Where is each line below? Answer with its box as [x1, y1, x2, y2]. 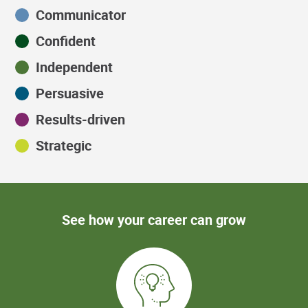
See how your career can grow [62, 210, 246, 229]
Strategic [36, 135, 92, 155]
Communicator [36, 5, 126, 24]
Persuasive [36, 83, 104, 102]
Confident [36, 31, 96, 50]
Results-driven [36, 109, 126, 129]
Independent [36, 57, 113, 76]
